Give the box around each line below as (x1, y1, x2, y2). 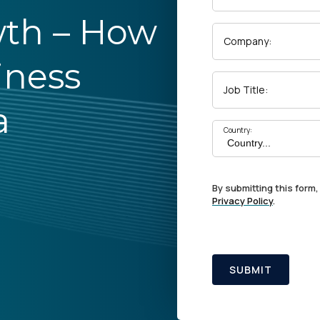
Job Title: (224, 83, 268, 96)
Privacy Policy (212, 194, 273, 207)
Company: (224, 34, 271, 48)
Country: (224, 125, 252, 135)
